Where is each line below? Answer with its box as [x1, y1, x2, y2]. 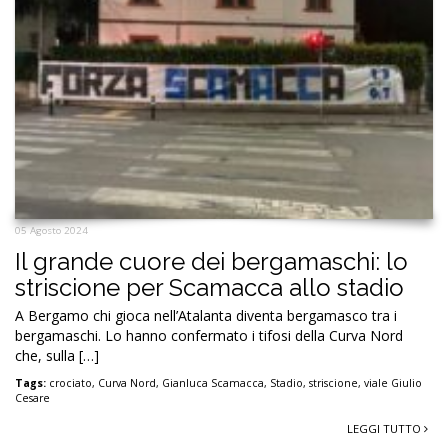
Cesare [15, 391, 50, 406]
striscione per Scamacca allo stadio [15, 273, 404, 303]
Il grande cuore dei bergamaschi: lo [15, 247, 408, 277]
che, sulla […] [15, 346, 99, 366]
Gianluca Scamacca [162, 376, 264, 391]
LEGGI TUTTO [347, 421, 424, 437]
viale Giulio [364, 376, 422, 391]
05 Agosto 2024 [15, 224, 88, 238]
